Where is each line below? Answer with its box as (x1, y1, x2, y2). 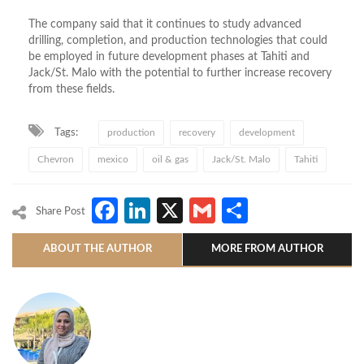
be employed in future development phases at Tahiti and (28, 50, 310, 63)
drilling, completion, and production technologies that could (28, 34, 327, 46)
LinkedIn (150, 191, 249, 229)
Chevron (37, 154, 74, 164)
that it (123, 18, 153, 30)
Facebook (118, 191, 232, 229)
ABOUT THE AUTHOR (42, 243, 152, 254)
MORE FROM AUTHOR (211, 243, 323, 254)
